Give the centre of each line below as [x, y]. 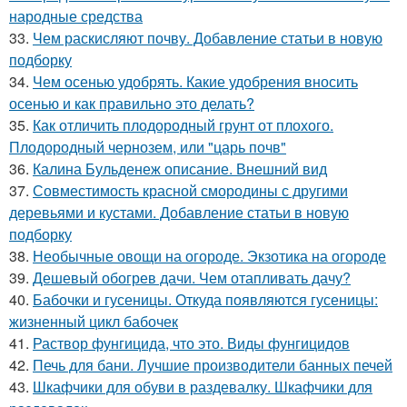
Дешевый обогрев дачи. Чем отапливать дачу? [192, 278]
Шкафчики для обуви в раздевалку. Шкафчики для [203, 387]
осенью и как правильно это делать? [132, 104]
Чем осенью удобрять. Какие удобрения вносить [195, 82]
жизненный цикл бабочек [94, 322]
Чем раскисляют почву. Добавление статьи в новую [208, 38]
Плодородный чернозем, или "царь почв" [148, 147]
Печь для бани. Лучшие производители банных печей [213, 365]
